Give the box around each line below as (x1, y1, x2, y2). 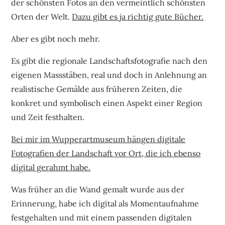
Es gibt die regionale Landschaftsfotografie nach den (11, 55, 208, 66)
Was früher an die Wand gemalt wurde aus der (11, 184, 185, 194)
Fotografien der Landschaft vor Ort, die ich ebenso (11, 148, 201, 158)
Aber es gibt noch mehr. (11, 33, 100, 44)
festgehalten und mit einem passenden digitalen (11, 212, 192, 222)
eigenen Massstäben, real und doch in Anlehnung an (11, 69, 207, 80)
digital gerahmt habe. (11, 162, 91, 172)
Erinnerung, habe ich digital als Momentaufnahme (11, 198, 199, 208)
